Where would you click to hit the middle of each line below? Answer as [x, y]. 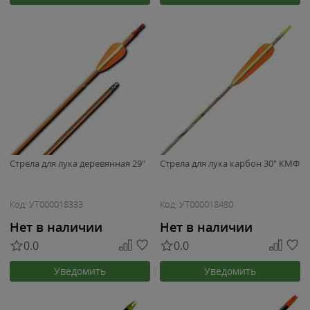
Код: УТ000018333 [46, 204]
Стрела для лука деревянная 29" [77, 163]
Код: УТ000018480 [197, 204]
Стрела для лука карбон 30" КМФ [230, 163]
